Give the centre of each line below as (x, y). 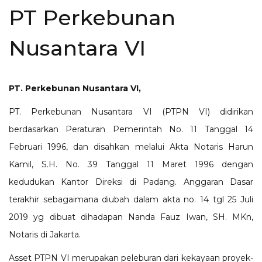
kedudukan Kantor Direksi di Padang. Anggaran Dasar (131, 182)
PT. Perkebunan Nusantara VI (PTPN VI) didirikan (131, 112)
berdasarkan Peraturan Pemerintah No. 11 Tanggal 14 (131, 129)
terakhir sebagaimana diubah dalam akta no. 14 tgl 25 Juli (131, 199)
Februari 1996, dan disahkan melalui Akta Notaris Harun (131, 147)
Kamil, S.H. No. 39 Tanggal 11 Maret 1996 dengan (131, 164)
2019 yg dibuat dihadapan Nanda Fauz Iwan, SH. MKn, (131, 217)
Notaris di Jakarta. (46, 235)
